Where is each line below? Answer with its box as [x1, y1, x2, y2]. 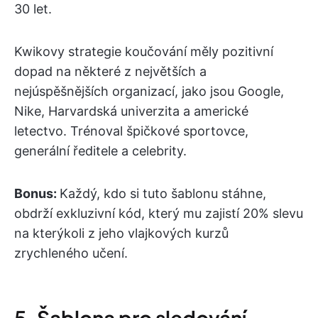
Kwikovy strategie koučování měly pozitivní [14, 43, 273, 59]
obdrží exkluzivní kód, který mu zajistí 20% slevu [14, 205, 303, 221]
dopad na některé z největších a [14, 63, 207, 79]
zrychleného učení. [14, 245, 128, 261]
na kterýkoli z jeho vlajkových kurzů [14, 225, 229, 241]
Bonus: [14, 185, 60, 201]
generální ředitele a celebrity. [14, 143, 187, 158]
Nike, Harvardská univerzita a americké [14, 103, 248, 119]
